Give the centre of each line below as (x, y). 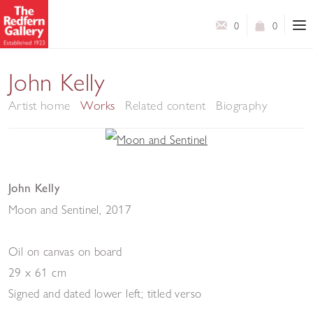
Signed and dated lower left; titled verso (105, 293)
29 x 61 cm (37, 272)
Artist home (39, 105)
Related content (166, 105)
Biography (242, 105)
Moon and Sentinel (54, 209)
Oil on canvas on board (65, 251)
